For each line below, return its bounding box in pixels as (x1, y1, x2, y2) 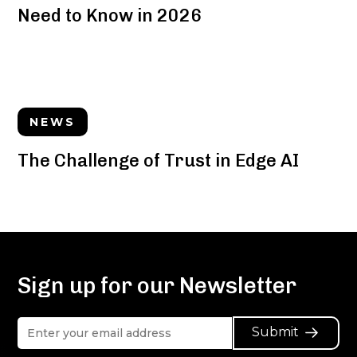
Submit (252, 324, 300, 339)
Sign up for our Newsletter (18, 272, 297, 299)
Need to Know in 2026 (18, 5, 202, 26)
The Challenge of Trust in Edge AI (18, 150, 300, 171)
